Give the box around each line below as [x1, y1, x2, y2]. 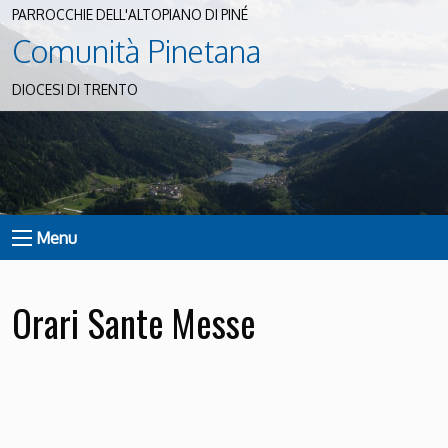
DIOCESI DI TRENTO [12, 81, 138, 99]
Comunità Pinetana [12, 31, 261, 70]
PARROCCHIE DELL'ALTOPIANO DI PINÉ [12, 6, 248, 24]
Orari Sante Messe [12, 294, 256, 350]
